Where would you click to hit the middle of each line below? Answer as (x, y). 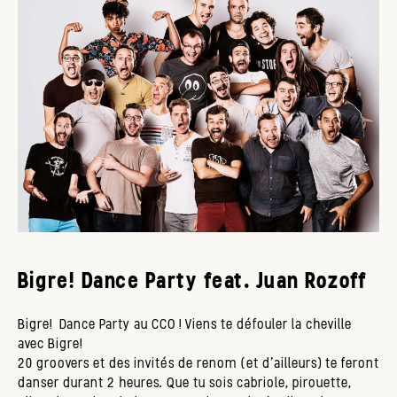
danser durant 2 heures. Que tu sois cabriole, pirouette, (185, 383)
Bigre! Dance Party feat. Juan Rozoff (192, 280)
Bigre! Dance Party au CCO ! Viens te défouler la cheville (185, 324)
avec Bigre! (50, 344)
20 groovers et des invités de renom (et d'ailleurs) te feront (198, 363)
